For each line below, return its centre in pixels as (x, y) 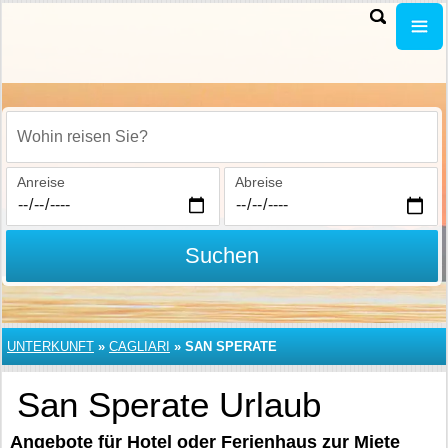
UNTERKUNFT (50, 346)
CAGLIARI (139, 346)
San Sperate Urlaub (169, 404)
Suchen (221, 255)
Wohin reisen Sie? (74, 147)
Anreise (41, 182)
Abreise (258, 182)
